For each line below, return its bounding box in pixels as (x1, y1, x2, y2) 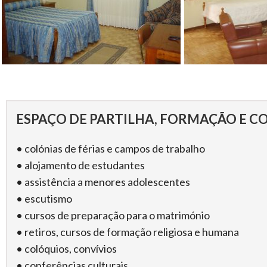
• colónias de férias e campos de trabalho (16, 141, 205, 155)
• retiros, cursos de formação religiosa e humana (16, 225, 239, 238)
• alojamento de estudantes (16, 158, 145, 172)
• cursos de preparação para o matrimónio (16, 208, 210, 222)
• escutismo (16, 191, 72, 205)
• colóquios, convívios (16, 241, 117, 255)
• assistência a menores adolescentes (16, 175, 190, 188)
